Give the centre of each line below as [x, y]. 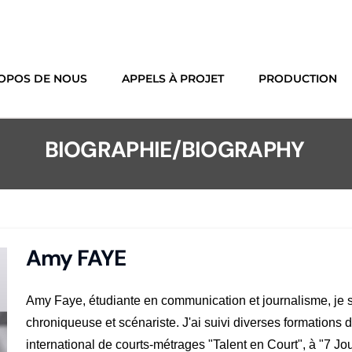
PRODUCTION [298, 79]
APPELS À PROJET [173, 79]
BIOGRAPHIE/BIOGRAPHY [174, 149]
